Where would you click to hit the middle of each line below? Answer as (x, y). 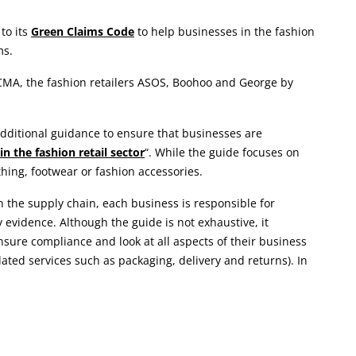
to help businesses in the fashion (224, 31)
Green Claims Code (83, 31)
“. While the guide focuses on (222, 152)
